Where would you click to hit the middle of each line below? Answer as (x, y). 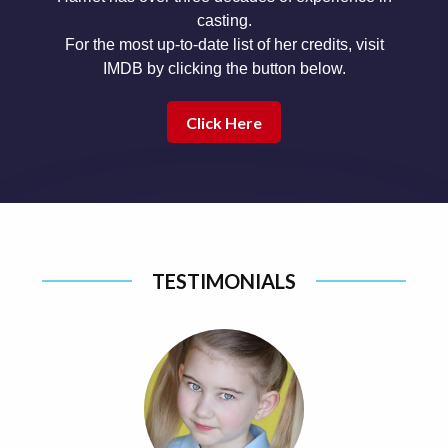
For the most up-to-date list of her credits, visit (224, 44)
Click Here (224, 122)
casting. (224, 20)
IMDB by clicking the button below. (224, 68)
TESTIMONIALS (224, 281)
